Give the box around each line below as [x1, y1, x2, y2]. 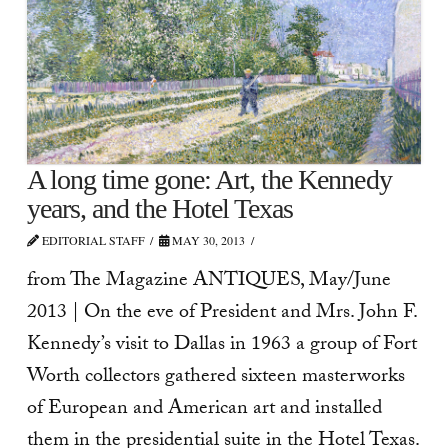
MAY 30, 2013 [169, 231, 246, 248]
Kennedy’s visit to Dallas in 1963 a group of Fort [26, 329, 417, 364]
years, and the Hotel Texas [26, 192, 294, 224]
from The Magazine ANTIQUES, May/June [26, 265, 391, 300]
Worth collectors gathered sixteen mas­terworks [26, 361, 405, 396]
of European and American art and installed [26, 393, 382, 428]
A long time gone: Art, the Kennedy [26, 163, 392, 195]
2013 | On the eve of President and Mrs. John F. [26, 297, 417, 332]
